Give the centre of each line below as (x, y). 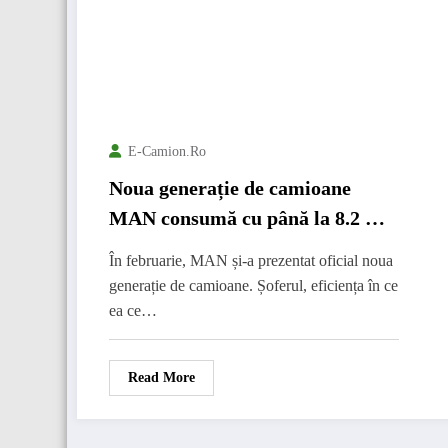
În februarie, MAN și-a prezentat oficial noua (251, 260)
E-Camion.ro (167, 151)
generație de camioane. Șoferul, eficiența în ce (253, 285)
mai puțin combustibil (204, 248)
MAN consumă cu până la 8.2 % (247, 218)
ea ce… (133, 310)
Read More (161, 377)
